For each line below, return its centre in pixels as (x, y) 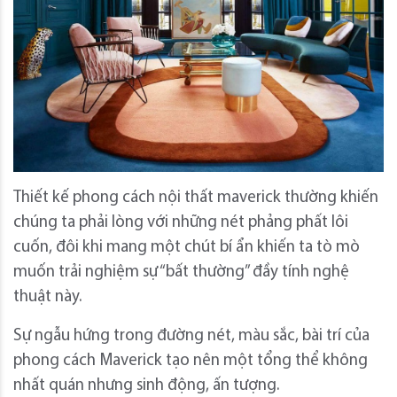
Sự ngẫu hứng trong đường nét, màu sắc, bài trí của (191, 336)
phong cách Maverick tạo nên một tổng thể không (191, 361)
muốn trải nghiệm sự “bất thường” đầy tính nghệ (181, 272)
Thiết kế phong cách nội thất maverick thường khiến (196, 198)
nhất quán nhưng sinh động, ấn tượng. (146, 385)
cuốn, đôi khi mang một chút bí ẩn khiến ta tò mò (187, 247)
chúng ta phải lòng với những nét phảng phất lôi (181, 222)
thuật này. (47, 297)
